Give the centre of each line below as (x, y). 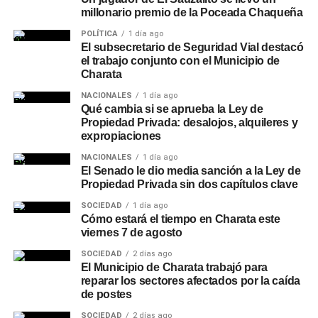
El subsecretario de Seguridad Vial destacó (192, 47)
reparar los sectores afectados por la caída (190, 280)
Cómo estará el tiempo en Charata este (180, 219)
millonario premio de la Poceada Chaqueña (192, 12)
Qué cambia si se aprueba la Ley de (172, 109)
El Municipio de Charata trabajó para (174, 267)
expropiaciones (121, 136)
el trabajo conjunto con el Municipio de (180, 60)
